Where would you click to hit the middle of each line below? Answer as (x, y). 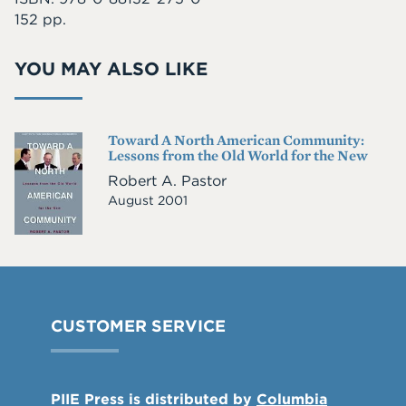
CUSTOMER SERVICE (138, 326)
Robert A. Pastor (167, 180)
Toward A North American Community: (236, 140)
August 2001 (148, 200)
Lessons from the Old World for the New (238, 155)
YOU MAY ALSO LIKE (111, 68)
